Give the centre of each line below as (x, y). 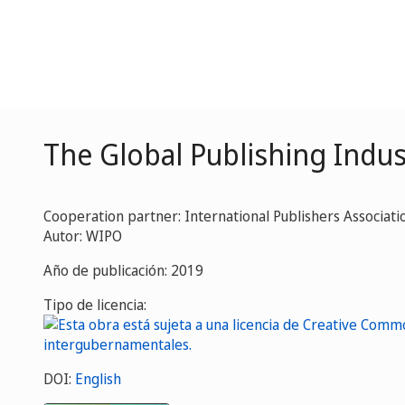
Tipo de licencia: (95, 305)
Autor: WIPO (83, 236)
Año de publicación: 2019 (123, 270)
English (98, 379)
